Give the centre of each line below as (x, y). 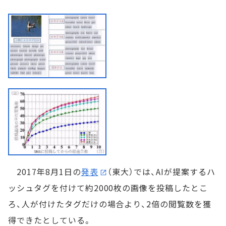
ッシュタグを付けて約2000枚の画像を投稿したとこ (108, 187)
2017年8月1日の (45, 171)
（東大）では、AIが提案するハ (161, 171)
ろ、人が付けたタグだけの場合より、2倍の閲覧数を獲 (110, 204)
